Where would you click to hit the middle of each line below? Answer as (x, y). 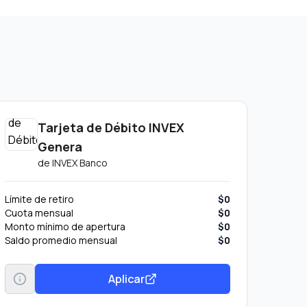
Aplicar (126, 279)
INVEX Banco (79, 163)
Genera (60, 147)
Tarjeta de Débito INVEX (111, 127)
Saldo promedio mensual (61, 240)
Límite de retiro (39, 199)
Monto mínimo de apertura (65, 226)
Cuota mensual (39, 213)
